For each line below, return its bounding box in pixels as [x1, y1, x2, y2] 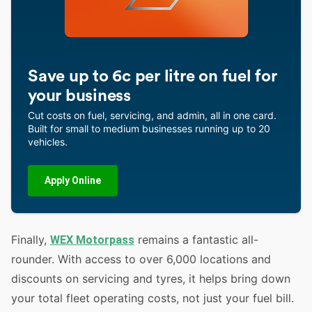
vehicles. [28, 136, 68, 148]
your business [28, 88, 131, 104]
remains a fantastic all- [134, 233, 258, 247]
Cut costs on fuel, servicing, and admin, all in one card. [28, 109, 276, 121]
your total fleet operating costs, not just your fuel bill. [11, 291, 294, 305]
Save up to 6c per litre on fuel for [28, 68, 277, 85]
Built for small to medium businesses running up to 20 [28, 123, 270, 134]
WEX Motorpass [50, 233, 134, 247]
